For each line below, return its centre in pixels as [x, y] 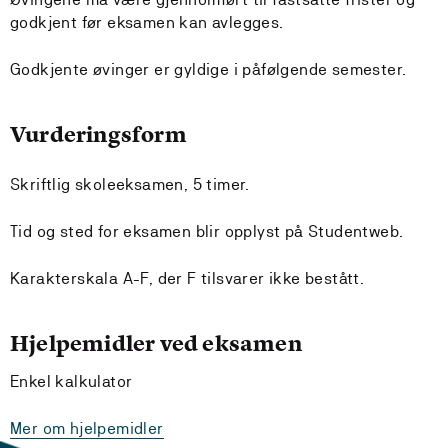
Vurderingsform [98, 134]
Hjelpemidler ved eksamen [156, 343]
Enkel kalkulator [71, 381]
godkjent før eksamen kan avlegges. [147, 22]
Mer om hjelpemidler [87, 428]
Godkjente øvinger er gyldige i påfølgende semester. [208, 69]
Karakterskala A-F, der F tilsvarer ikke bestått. [187, 278]
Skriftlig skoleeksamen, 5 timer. [130, 184]
